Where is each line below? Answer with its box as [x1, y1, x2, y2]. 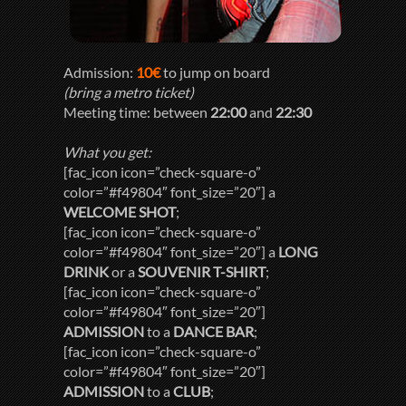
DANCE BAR [173, 323, 255, 341]
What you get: [63, 143, 152, 161]
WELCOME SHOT [63, 203, 177, 221]
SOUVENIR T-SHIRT [138, 263, 266, 281]
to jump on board [163, 63, 271, 82]
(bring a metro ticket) [63, 83, 195, 101]
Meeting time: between [63, 103, 211, 121]
